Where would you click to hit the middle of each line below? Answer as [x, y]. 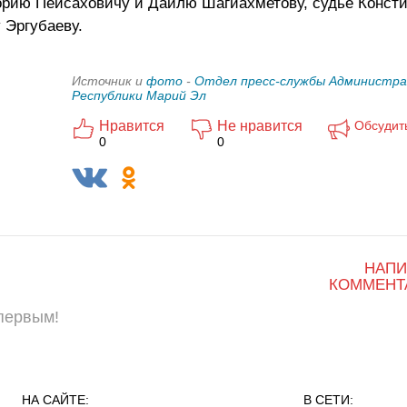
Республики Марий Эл [139, 95]
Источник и [109, 81]
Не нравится [260, 126]
